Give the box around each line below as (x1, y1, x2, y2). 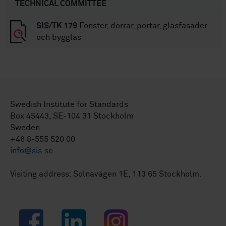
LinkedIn (61, 210, 93, 219)
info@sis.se (10, 147, 53, 155)
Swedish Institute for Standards (10, 100, 128, 109)
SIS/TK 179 (36, 22, 77, 30)
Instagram (103, 210, 141, 219)
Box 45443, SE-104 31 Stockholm (10, 112, 134, 121)
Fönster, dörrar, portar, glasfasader (77, 22, 207, 30)
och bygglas (36, 33, 81, 42)
